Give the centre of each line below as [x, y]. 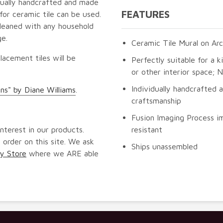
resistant [147, 129]
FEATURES [146, 14]
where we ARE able [62, 153]
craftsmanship [156, 100]
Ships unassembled [165, 146]
